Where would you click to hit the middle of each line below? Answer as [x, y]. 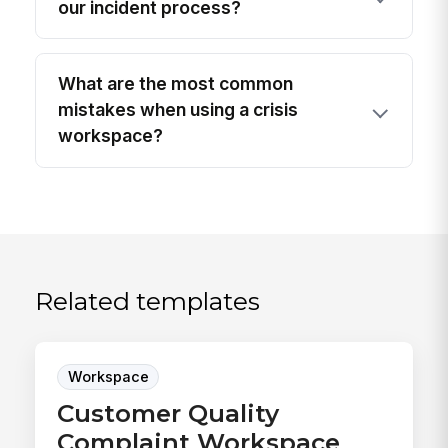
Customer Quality [168, 412]
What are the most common [176, 84]
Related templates [148, 300]
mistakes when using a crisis [178, 110]
